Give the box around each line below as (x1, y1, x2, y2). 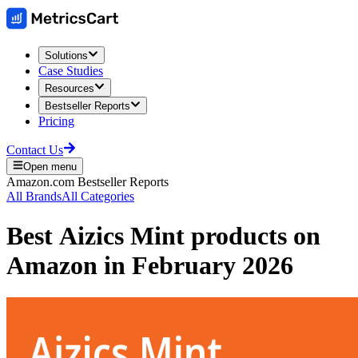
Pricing (38, 113, 74, 128)
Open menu (23, 161, 78, 173)
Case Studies (38, 64, 103, 78)
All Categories (62, 189, 134, 204)
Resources (45, 82, 94, 94)
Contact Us (6, 142, 63, 157)
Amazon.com (6, 175, 74, 189)
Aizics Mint (59, 221, 185, 250)
